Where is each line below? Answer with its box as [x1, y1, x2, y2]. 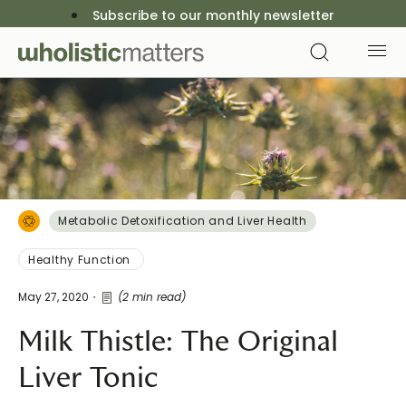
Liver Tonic [18, 360, 158, 395]
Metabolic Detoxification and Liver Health [58, 213, 307, 228]
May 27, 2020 [18, 289, 89, 304]
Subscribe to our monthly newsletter [92, 6, 334, 24]
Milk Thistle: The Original [18, 324, 338, 359]
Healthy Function [28, 252, 134, 267]
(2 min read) [118, 289, 186, 304]
